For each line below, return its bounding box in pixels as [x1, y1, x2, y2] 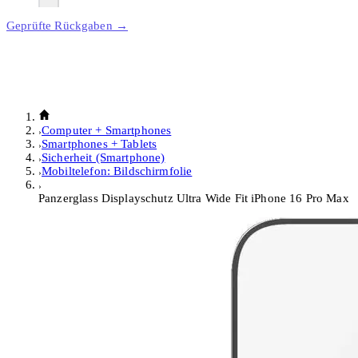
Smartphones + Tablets [42, 137, 157, 150]
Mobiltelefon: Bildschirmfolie [42, 164, 193, 177]
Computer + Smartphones [42, 123, 172, 137]
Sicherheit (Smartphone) [42, 150, 165, 164]
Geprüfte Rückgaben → [6, 18, 128, 32]
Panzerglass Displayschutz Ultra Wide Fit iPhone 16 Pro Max [38, 191, 349, 205]
